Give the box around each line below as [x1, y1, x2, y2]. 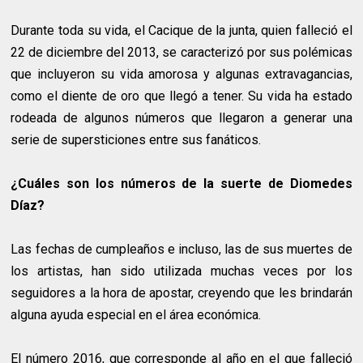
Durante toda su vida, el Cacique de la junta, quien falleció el [11, 23, 352, 39]
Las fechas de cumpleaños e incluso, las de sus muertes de [11, 241, 352, 258]
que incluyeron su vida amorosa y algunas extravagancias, [11, 66, 352, 83]
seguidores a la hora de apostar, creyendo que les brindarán [11, 285, 352, 301]
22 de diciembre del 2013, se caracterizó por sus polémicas [11, 45, 352, 61]
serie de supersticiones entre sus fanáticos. [11, 132, 262, 148]
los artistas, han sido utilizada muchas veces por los [11, 263, 352, 280]
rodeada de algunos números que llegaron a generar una [11, 110, 352, 126]
